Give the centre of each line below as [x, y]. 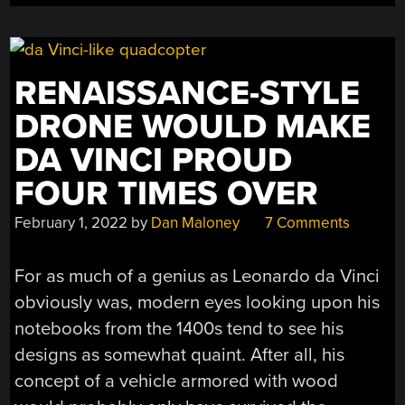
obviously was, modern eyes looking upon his [198, 302]
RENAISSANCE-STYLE [188, 94]
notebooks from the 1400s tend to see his [179, 328]
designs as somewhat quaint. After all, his [180, 354]
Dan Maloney [196, 223]
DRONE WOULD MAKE [193, 127]
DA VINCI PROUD [154, 161]
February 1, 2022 [71, 223]
